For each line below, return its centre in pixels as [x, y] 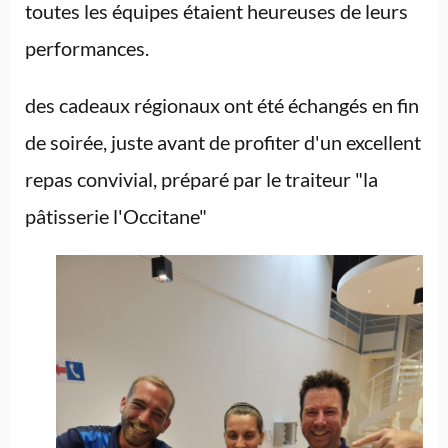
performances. [86, 47]
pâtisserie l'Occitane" [115, 215]
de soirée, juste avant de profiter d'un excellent [222, 141]
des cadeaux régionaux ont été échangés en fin [221, 104]
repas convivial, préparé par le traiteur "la [201, 178]
